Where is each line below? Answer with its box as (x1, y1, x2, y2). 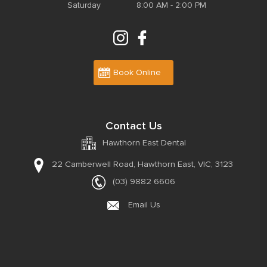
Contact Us (105, 119, 162, 133)
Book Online (113, 67, 162, 77)
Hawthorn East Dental (102, 138, 186, 148)
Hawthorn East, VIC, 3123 (135, 159, 233, 170)
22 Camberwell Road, (52, 159, 135, 170)
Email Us (128, 200, 160, 210)
